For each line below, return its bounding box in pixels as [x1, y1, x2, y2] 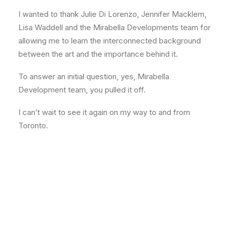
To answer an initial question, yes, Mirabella [18, 72, 169, 82]
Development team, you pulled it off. [18, 85, 148, 95]
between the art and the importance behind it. [18, 49, 180, 59]
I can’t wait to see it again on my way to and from [18, 107, 190, 118]
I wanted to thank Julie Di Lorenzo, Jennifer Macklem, [18, 9, 207, 19]
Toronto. [18, 121, 48, 131]
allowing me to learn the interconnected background [18, 36, 201, 46]
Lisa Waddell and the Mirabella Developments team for [18, 22, 211, 33]
